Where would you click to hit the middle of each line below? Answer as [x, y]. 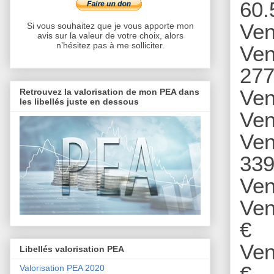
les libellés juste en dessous [79, 101]
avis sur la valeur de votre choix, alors [110, 36]
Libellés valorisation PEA [72, 249]
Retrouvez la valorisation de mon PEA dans [109, 91]
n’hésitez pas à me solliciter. [110, 46]
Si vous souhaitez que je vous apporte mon [110, 26]
